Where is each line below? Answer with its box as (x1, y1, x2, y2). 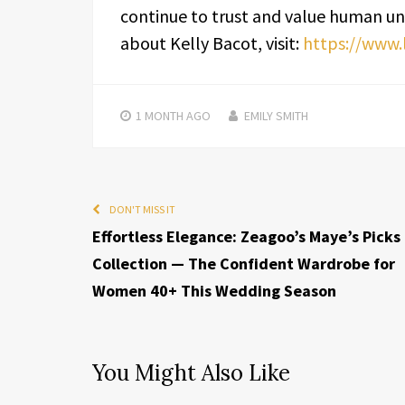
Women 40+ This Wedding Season (92, 280, 336, 301)
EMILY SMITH (244, 108, 308, 124)
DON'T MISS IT (109, 202, 175, 216)
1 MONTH (136, 108, 184, 124)
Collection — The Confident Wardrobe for (92, 253, 395, 274)
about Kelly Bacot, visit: (120, 32, 303, 54)
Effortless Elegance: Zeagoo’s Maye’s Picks (92, 226, 400, 247)
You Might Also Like (92, 359, 290, 387)
